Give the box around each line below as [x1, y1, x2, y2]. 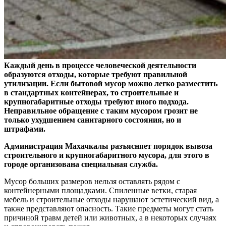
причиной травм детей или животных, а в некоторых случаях [4, 213, 216, 222]
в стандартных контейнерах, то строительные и [4, 88, 179, 97]
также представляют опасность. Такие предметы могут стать [4, 204, 213, 213]
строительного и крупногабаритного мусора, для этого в [4, 150, 209, 159]
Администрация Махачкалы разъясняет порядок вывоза [4, 141, 212, 150]
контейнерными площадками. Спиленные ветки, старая [4, 186, 197, 195]
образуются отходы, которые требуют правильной [4, 70, 187, 79]
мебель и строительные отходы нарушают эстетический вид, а [4, 195, 219, 204]
